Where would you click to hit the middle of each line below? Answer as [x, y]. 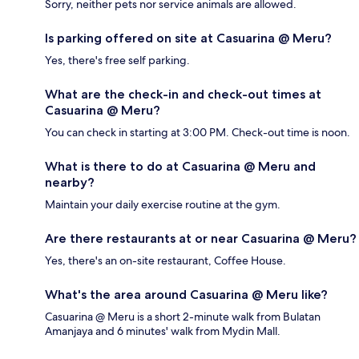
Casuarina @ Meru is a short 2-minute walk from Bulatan [183, 317]
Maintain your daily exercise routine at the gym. [163, 205]
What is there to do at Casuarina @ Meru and [180, 167]
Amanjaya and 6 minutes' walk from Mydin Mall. [163, 331]
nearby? [70, 183]
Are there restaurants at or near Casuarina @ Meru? [201, 239]
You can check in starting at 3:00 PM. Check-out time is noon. [198, 133]
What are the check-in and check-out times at [183, 95]
